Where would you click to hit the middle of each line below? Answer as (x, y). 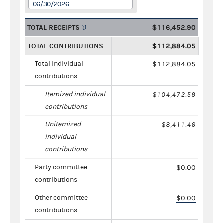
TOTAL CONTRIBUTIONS (65, 46)
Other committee (61, 197)
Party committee (61, 167)
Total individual (59, 63)
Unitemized (63, 124)
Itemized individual (75, 94)
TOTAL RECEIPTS (54, 27)
